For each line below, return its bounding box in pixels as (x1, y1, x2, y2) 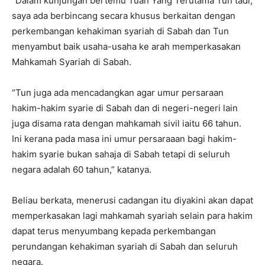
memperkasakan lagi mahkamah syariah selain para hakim (12, 209, 253, 221)
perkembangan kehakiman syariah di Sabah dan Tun (12, 25, 229, 37)
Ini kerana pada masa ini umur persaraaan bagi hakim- (12, 132, 237, 144)
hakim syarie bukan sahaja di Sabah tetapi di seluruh (12, 148, 230, 160)
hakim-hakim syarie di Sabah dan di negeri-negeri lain (12, 102, 238, 114)
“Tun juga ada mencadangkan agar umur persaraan (12, 86, 224, 98)
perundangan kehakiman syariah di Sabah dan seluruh (12, 240, 238, 252)
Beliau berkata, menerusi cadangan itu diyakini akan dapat (12, 194, 253, 206)
